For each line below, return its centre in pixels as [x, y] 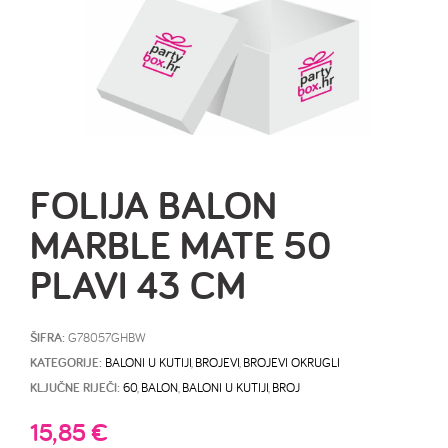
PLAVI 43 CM [138, 284]
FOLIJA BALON [153, 204]
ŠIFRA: [49, 337]
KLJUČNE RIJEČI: [75, 387]
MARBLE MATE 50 [180, 244]
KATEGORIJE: [66, 362]
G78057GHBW [107, 337]
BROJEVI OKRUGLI [291, 362]
